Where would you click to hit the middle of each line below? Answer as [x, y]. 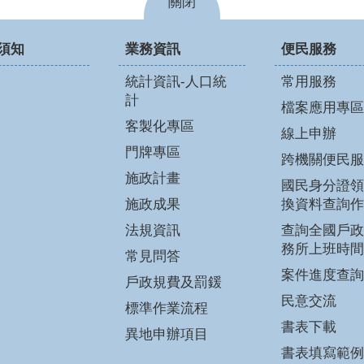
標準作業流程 [166, 309]
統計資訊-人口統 [175, 82]
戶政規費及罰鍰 [173, 283]
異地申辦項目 [166, 335]
